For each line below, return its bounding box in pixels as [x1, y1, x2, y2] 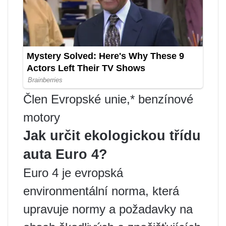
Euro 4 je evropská [23, 165, 123, 180]
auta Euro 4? [23, 146, 107, 162]
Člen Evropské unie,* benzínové [23, 92, 193, 106]
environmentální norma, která [23, 184, 179, 198]
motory [23, 110, 60, 124]
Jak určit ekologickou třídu [23, 128, 201, 143]
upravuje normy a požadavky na [23, 202, 193, 216]
